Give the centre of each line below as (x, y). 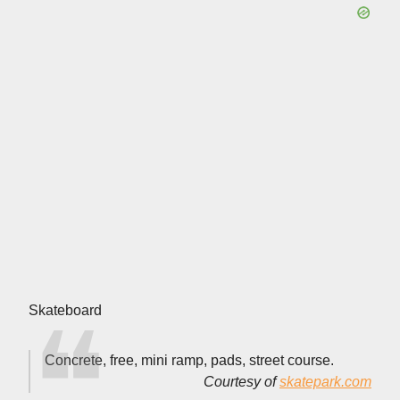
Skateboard (65, 310)
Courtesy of (242, 381)
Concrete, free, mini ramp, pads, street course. (189, 360)
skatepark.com (325, 381)
